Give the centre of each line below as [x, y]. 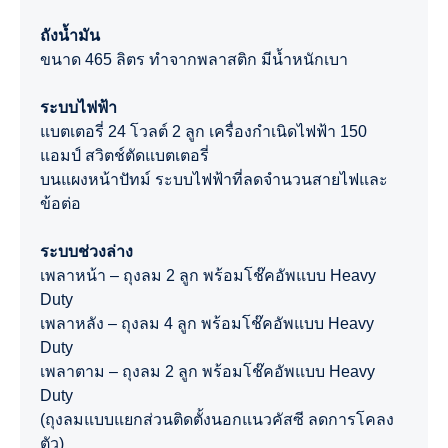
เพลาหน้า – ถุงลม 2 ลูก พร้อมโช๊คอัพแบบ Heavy [208, 275]
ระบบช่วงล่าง [86, 251]
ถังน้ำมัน [70, 35]
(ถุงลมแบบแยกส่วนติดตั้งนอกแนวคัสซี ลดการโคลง [217, 419]
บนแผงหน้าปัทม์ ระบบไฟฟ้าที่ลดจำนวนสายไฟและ [214, 179]
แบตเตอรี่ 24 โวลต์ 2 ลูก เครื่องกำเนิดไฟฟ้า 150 [203, 131]
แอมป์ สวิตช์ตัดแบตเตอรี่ [124, 155]
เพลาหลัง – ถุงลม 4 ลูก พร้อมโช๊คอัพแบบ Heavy [207, 323]
